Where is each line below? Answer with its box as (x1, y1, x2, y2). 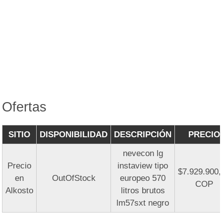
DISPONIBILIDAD (40, 130, 108, 140)
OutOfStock (52, 173, 96, 183)
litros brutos (120, 186, 165, 196)
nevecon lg (122, 149, 163, 159)
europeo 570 (120, 173, 166, 183)
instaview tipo (117, 161, 168, 171)
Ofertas (2, 100, 47, 115)
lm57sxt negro (116, 198, 169, 208)
